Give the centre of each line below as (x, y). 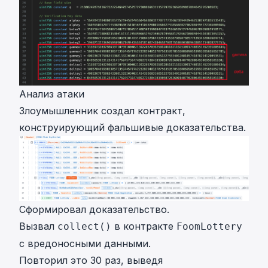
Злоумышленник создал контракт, (102, 110)
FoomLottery (209, 227)
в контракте (144, 226)
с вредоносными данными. (85, 244)
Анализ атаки (52, 94)
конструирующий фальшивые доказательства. (133, 127)
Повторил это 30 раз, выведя (91, 261)
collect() (84, 227)
